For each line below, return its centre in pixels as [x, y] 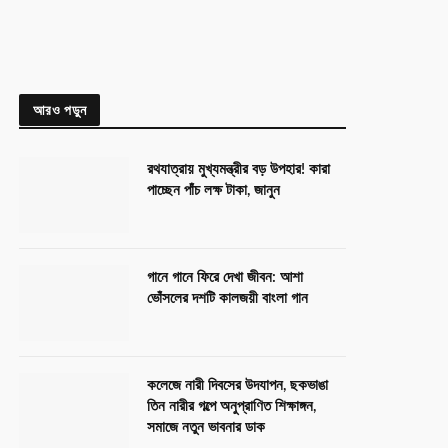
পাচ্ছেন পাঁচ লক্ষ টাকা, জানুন [213, 190]
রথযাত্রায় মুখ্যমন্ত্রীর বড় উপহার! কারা [238, 169]
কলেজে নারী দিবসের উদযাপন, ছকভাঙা [237, 385]
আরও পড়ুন [60, 109]
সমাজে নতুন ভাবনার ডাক [206, 427]
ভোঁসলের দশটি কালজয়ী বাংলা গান [227, 298]
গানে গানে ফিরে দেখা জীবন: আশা [225, 277]
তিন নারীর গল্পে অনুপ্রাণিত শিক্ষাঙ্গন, [231, 406]
